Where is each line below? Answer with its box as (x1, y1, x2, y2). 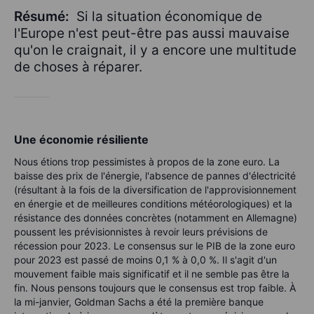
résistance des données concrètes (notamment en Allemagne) (14, 212, 297, 224)
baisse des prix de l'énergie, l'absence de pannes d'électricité (14, 170, 296, 182)
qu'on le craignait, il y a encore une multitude (14, 42, 296, 59)
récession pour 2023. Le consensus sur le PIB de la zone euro (14, 240, 295, 252)
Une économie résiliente (14, 132, 149, 147)
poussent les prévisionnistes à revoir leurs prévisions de (14, 226, 268, 238)
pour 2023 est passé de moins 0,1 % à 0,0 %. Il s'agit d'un (14, 254, 277, 266)
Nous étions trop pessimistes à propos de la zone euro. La (14, 156, 280, 168)
